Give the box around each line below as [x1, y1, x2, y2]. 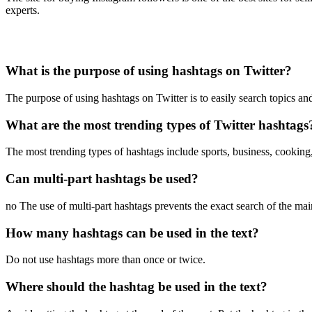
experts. [6, 4, 40, 17]
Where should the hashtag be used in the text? [6, 279, 267, 294]
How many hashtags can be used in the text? [6, 225, 259, 240]
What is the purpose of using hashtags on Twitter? [6, 63, 292, 79]
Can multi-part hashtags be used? [6, 171, 198, 187]
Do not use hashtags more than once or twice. [6, 253, 205, 266]
